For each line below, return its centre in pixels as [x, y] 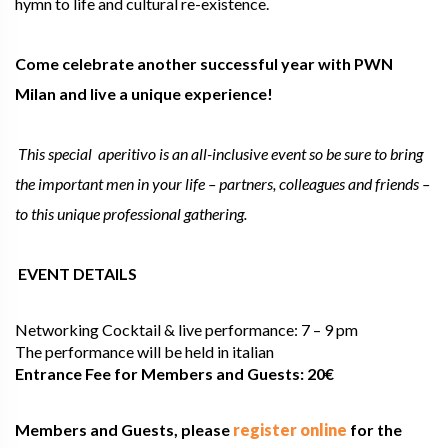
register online [290, 429]
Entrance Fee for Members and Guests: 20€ [176, 373]
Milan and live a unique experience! [144, 93]
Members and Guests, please [124, 429]
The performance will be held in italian [144, 351]
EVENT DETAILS [77, 273]
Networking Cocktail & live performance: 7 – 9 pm [186, 329]
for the [374, 429]
